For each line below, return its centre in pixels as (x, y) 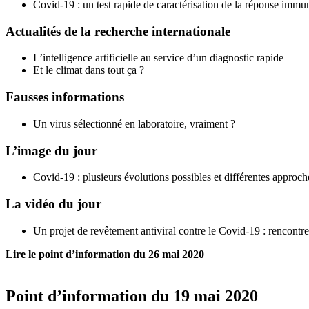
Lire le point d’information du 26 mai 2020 (105, 254)
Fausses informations (65, 97)
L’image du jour (51, 150)
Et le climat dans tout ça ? (89, 70)
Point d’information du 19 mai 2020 (132, 296)
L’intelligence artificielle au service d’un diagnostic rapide (158, 58)
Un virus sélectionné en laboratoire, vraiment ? (134, 123)
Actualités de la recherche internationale (118, 31)
